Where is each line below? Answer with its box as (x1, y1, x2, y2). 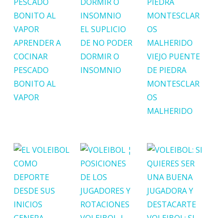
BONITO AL (14, 78, 56, 89)
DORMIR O (80, 51, 120, 62)
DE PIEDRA (147, 64, 187, 75)
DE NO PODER (80, 37, 133, 48)
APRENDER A (14, 37, 61, 48)
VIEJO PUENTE (147, 51, 200, 62)
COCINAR (14, 51, 48, 62)
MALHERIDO (147, 105, 193, 116)
